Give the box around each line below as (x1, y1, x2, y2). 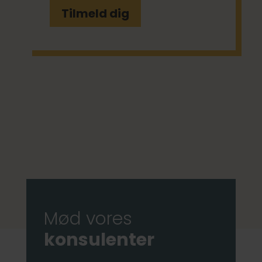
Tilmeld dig (61, 5, 129, 22)
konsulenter (43, 227, 154, 252)
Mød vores (43, 206, 132, 231)
